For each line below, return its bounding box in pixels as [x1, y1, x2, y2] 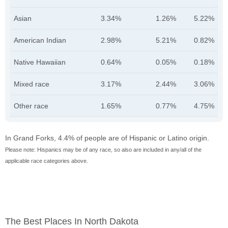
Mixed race [14, 80, 49, 89]
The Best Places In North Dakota [5, 216, 138, 227]
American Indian [14, 36, 66, 45]
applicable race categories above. [5, 158, 88, 164]
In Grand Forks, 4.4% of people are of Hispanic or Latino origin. [5, 134, 209, 142]
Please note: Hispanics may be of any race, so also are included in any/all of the [5, 147, 202, 153]
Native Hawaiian [14, 58, 66, 67]
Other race [14, 102, 48, 110]
